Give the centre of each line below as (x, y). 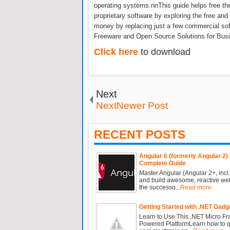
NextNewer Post (132, 105)
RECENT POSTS (140, 134)
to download (164, 52)
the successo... (160, 187)
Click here (116, 52)
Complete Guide (162, 163)
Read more (196, 187)
